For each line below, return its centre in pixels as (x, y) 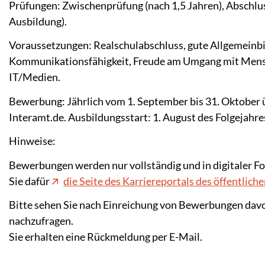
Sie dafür (30, 181)
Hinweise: (32, 141)
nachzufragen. (41, 221)
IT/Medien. (35, 77)
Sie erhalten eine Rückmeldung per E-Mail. (106, 237)
